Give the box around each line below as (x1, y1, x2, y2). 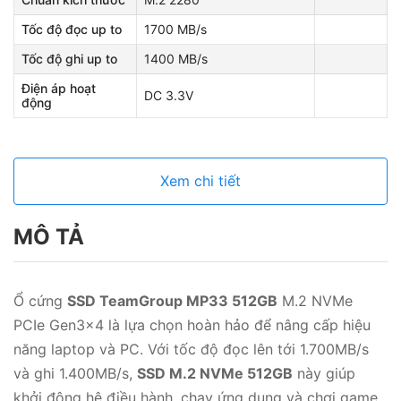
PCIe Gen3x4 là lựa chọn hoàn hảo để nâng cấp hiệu (13, 316, 371, 334)
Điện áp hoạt (21, 81, 96, 96)
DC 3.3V (144, 88, 193, 103)
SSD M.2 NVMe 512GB (137, 364, 293, 382)
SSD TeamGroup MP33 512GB (67, 292, 277, 310)
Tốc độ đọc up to (21, 21, 122, 37)
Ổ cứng (13, 292, 67, 310)
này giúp (293, 364, 355, 382)
